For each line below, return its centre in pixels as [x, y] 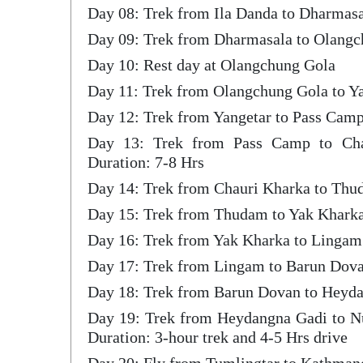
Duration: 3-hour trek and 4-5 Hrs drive [218, 337]
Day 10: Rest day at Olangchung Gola [211, 65]
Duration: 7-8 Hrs [146, 162]
